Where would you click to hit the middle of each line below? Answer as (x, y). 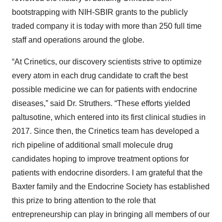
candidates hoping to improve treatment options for (100, 159)
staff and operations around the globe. (78, 40)
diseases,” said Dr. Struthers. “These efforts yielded (101, 104)
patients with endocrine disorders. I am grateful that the (107, 173)
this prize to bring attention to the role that (84, 201)
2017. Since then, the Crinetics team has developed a (106, 131)
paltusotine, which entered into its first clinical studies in (109, 117)
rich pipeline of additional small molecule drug (92, 145)
